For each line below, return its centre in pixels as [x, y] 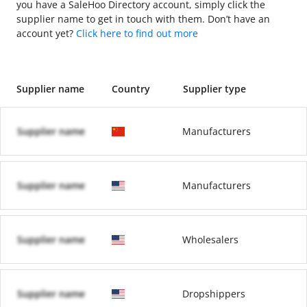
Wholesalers [211, 240]
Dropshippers [214, 294]
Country [131, 89]
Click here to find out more [137, 33]
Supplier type [214, 89]
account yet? [46, 33]
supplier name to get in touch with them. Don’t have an [143, 19]
